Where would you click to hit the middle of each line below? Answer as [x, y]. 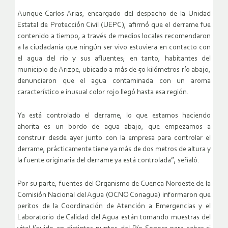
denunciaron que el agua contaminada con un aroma [114, 81]
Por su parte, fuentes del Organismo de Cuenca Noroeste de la [114, 184]
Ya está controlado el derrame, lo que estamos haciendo [114, 116]
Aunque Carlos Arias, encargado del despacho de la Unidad [114, 14]
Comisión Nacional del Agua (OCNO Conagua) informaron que [114, 195]
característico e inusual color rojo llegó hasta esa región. [103, 93]
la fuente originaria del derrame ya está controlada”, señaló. [108, 161]
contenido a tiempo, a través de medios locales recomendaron [114, 37]
